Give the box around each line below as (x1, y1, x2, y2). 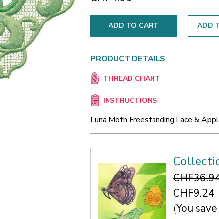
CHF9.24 (173, 186, 215, 200)
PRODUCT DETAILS (90, 53, 165, 64)
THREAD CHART (103, 74, 160, 84)
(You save (173, 201, 217, 215)
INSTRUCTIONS (103, 96, 157, 106)
